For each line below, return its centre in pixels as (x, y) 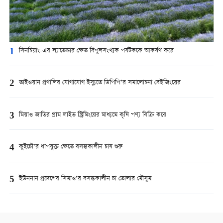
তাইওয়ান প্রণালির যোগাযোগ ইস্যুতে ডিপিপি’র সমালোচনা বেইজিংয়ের (100, 83)
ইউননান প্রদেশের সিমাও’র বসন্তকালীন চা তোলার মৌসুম (85, 179)
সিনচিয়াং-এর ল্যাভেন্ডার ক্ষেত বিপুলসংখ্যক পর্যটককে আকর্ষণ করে (96, 51)
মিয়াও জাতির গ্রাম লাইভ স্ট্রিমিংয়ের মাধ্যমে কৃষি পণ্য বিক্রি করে (92, 115)
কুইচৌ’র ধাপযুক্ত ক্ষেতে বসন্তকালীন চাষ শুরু (70, 147)
